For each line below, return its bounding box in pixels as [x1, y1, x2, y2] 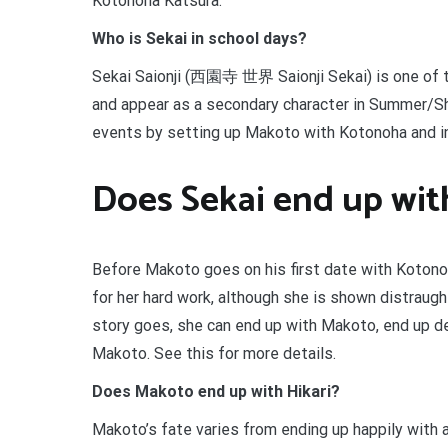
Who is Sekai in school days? [92, 28, 307, 48]
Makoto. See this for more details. [92, 344, 336, 364]
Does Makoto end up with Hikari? [92, 382, 340, 402]
